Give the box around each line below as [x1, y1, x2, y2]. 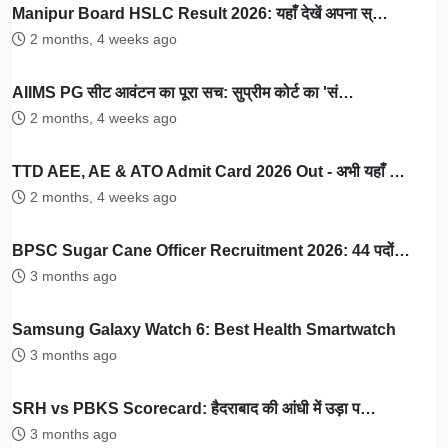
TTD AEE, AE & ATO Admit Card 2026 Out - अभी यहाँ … [12, 162, 405, 180]
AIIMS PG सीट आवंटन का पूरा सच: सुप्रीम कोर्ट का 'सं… [12, 83, 354, 101]
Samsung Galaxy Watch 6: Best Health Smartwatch [12, 320, 396, 338]
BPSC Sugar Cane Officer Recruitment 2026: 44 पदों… [12, 241, 410, 259]
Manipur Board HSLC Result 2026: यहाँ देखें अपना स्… [12, 4, 388, 22]
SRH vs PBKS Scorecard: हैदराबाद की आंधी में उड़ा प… [12, 399, 376, 417]
